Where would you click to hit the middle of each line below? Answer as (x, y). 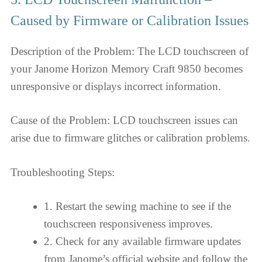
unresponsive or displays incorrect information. (116, 86)
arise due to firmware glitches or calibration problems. (130, 138)
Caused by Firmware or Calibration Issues (130, 20)
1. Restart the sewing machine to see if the (137, 206)
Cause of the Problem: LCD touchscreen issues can (124, 120)
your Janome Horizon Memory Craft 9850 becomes (127, 68)
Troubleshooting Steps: (63, 172)
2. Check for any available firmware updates (142, 241)
